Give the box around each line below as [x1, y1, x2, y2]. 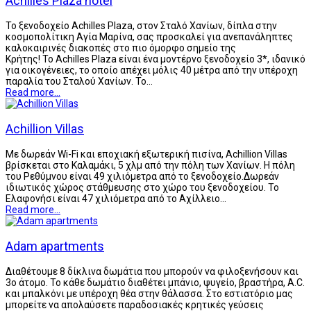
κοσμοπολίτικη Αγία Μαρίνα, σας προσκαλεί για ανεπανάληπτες [6, 31, 293, 42]
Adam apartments [6, 238, 104, 253]
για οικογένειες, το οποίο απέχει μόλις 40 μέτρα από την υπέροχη [6, 64, 298, 76]
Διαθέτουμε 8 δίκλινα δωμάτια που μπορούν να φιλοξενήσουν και [6, 265, 299, 277]
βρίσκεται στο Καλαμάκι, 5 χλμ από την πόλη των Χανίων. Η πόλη [6, 159, 295, 171]
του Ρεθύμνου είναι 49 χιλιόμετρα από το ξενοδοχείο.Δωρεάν [6, 170, 279, 182]
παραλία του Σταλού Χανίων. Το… [6, 75, 153, 87]
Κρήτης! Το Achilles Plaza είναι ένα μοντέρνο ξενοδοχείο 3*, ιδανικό [6, 53, 305, 65]
